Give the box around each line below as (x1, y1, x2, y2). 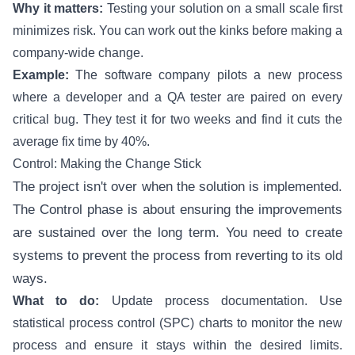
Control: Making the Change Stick (13, 157, 201, 170)
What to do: (13, 294, 100, 307)
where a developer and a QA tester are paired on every (13, 90, 342, 104)
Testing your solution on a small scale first (103, 2, 342, 15)
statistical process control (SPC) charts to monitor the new (13, 316, 342, 330)
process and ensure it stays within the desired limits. (13, 338, 342, 352)
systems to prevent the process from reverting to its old (13, 248, 342, 263)
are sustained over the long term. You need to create (13, 225, 342, 240)
